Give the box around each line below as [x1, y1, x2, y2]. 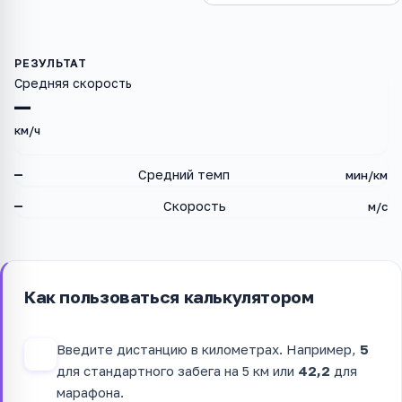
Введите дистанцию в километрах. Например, [57, 340, 360, 357]
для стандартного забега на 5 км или [57, 362, 298, 379]
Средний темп [137, 167, 230, 183]
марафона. [57, 383, 124, 400]
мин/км [345, 168, 388, 183]
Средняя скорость [14, 75, 132, 92]
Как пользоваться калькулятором [24, 286, 314, 308]
